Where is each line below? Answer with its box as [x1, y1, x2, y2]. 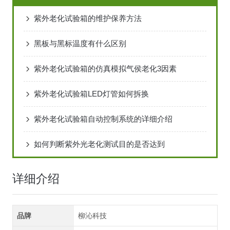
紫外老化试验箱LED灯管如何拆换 [33, 89, 149, 99]
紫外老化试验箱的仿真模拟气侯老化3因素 [33, 64, 177, 73]
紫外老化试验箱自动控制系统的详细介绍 [33, 114, 172, 124]
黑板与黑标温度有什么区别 [33, 39, 126, 48]
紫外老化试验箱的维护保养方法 [33, 14, 142, 23]
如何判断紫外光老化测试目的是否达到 [33, 140, 165, 149]
